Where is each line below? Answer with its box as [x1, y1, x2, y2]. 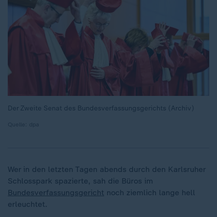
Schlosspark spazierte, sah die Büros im [8, 176, 153, 186]
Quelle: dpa [8, 121, 39, 128]
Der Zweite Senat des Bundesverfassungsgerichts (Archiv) [8, 104, 194, 112]
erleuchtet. [8, 200, 47, 209]
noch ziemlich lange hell [104, 188, 195, 197]
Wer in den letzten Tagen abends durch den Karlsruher [8, 165, 205, 174]
